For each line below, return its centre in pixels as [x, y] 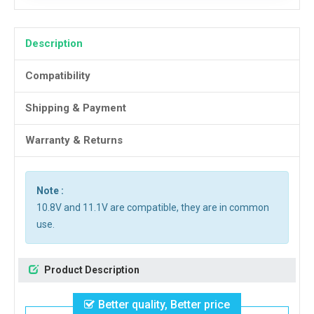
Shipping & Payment [76, 108]
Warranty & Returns [74, 140]
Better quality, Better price [164, 305]
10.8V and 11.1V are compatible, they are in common [153, 207]
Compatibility [58, 76]
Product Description [91, 270]
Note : [50, 191]
